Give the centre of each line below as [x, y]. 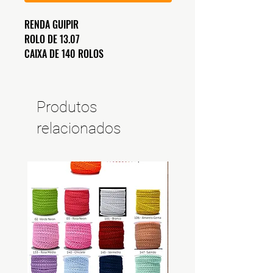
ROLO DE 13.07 [52, 39]
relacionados [79, 129]
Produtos [67, 107]
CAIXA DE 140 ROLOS [65, 54]
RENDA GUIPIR [53, 25]
